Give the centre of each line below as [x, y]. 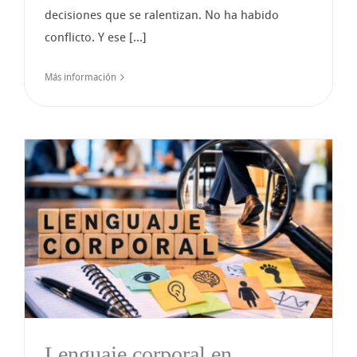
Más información [80, 77]
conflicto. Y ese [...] [96, 37]
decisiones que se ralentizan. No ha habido [162, 15]
